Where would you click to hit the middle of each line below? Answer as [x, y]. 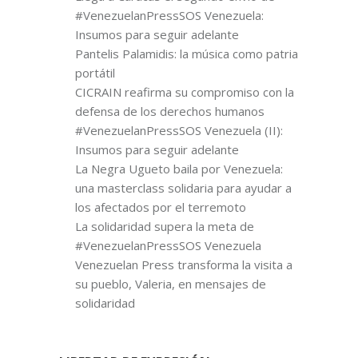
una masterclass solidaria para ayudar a [183, 188]
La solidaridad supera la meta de [165, 227]
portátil [95, 73]
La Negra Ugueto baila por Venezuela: [179, 169]
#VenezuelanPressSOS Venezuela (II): [179, 131]
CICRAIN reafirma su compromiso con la [185, 92]
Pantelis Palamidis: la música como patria [187, 54]
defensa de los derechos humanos [170, 111]
